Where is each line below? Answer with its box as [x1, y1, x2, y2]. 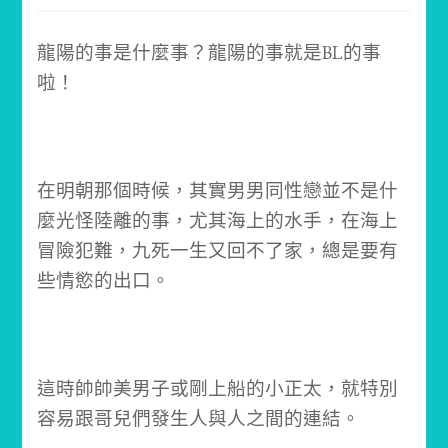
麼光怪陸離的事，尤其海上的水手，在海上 [37, 208, 399, 234]
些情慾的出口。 [37, 268, 171, 294]
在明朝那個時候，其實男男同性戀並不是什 [37, 178, 399, 204]
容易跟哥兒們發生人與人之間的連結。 [37, 406, 361, 432]
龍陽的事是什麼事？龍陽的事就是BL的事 [37, 40, 382, 66]
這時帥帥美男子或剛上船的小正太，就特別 [37, 376, 399, 402]
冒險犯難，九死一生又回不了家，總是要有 [37, 238, 399, 264]
